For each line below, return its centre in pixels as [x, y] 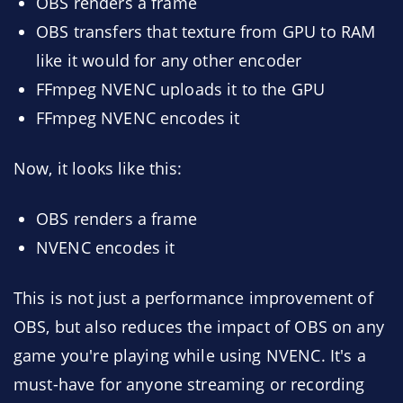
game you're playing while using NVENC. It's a [190, 355]
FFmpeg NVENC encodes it [138, 118]
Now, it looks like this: [98, 168]
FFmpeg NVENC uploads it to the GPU [181, 89]
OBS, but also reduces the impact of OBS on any [199, 327]
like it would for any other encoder [169, 60]
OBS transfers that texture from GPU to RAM [206, 31]
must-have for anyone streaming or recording [189, 384]
